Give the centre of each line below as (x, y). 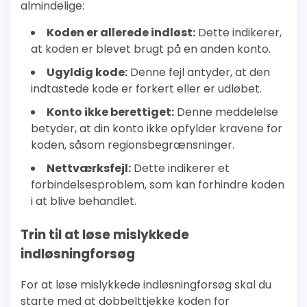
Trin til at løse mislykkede (105, 235)
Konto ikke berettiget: (110, 112)
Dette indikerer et (180, 168)
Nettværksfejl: (89, 168)
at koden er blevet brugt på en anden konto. (151, 49)
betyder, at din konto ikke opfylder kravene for (157, 128)
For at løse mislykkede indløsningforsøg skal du (146, 284)
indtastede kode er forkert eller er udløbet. (146, 88)
